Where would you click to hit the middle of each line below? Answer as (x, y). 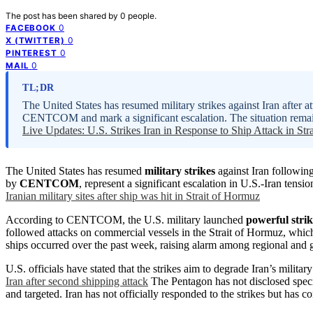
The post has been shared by (63, 15)
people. (142, 15)
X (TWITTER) (35, 40)
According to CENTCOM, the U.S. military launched (126, 219)
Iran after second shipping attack (77, 281)
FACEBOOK (31, 28)
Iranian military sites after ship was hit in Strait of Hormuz (133, 196)
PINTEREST (31, 53)
